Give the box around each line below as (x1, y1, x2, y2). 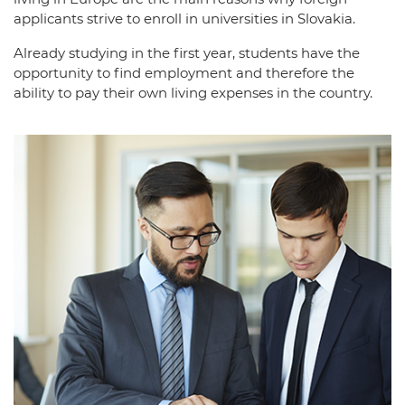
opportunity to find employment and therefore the (14, 64, 354, 81)
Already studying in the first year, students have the (14, 44, 360, 61)
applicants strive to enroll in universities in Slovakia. (14, 10, 355, 27)
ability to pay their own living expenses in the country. (14, 84, 372, 101)
